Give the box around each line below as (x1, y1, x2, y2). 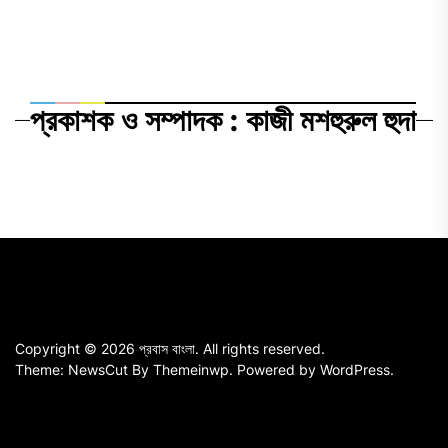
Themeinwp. (153, 360, 237, 378)
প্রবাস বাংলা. (139, 339, 203, 357)
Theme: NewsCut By (15, 360, 153, 378)
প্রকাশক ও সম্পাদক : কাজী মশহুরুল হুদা (30, 96, 416, 143)
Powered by (237, 360, 320, 378)
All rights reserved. (203, 339, 325, 357)
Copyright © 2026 (15, 339, 139, 357)
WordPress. (320, 360, 394, 378)
